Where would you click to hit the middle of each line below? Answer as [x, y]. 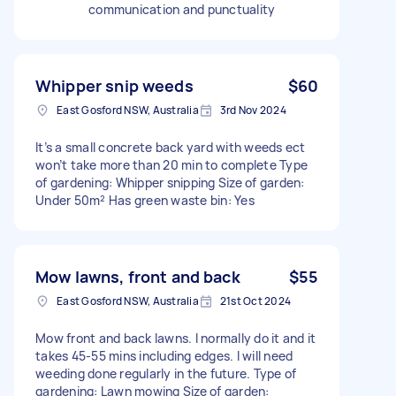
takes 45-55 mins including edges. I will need [164, 355]
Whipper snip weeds [114, 85]
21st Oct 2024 [255, 301]
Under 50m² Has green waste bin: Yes [145, 200]
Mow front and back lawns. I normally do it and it [176, 338]
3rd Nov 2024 [253, 110]
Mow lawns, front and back [138, 276]
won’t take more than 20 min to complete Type [171, 164]
